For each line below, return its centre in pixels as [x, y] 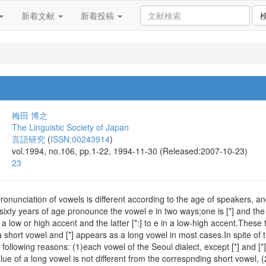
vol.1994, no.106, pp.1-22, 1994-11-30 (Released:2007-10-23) [130, 151]
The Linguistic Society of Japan [70, 127]
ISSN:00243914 [80, 139]
